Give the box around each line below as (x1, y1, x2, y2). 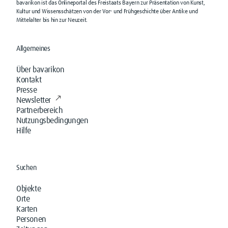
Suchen (16, 164, 37, 172)
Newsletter (16, 96, 51, 104)
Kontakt (16, 76, 42, 84)
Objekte (16, 185, 41, 193)
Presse (16, 86, 37, 94)
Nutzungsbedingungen (16, 117, 89, 125)
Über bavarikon (16, 66, 65, 74)
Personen (16, 215, 46, 223)
